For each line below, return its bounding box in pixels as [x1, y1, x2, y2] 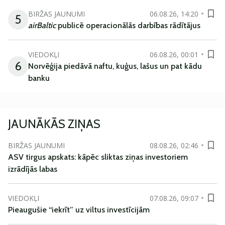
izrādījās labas [8, 164, 57, 174]
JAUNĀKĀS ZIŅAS [8, 117, 100, 131]
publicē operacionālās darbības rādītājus [56, 21, 200, 30]
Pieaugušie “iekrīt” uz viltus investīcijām [8, 205, 150, 214]
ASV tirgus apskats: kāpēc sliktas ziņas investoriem [8, 152, 188, 162]
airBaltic [28, 21, 56, 30]
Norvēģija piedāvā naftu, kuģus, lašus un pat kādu [28, 61, 202, 71]
